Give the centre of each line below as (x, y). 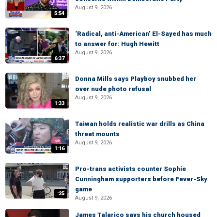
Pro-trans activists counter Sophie (131, 169)
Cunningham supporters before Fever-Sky (141, 179)
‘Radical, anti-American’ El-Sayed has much (143, 34)
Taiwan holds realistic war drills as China (140, 124)
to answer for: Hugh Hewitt (117, 44)
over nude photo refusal (113, 89)
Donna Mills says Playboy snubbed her (136, 79)
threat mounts (97, 134)
